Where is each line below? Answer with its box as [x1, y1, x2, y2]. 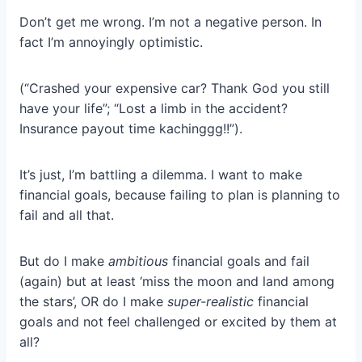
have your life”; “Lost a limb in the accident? [19, 100, 288, 117]
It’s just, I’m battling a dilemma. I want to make [19, 166, 302, 183]
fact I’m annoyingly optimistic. [19, 34, 203, 51]
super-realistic [167, 293, 254, 310]
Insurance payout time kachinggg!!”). [19, 120, 242, 137]
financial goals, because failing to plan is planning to [19, 187, 340, 204]
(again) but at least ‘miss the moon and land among [19, 273, 335, 290]
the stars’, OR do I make [19, 293, 167, 310]
